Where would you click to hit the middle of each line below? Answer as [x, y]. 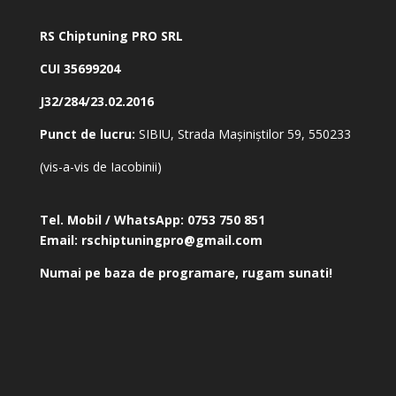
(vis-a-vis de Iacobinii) [100, 166]
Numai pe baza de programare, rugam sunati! [186, 272]
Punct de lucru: [87, 133]
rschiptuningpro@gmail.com [170, 240]
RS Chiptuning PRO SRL [111, 35]
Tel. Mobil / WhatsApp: [111, 219]
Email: [58, 240]
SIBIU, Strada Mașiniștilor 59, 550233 [243, 133]
